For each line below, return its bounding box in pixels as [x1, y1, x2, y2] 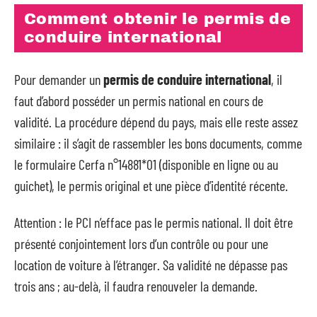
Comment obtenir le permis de [24, 11, 292, 28]
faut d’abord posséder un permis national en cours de [14, 91, 263, 109]
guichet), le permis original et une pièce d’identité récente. [14, 176, 288, 194]
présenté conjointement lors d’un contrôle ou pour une [14, 235, 268, 252]
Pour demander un [14, 70, 103, 88]
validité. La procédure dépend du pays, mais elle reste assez [14, 113, 298, 130]
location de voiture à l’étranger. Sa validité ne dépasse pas [14, 256, 287, 273]
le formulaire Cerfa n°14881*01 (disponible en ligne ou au [14, 155, 278, 173]
